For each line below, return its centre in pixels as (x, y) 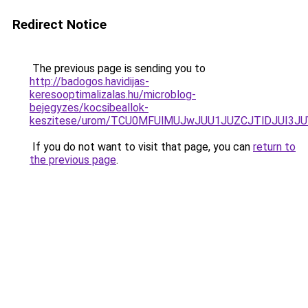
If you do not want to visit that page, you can (141, 147)
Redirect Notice (59, 24)
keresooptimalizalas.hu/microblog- (113, 95)
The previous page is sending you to (118, 68)
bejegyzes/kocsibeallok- (89, 108)
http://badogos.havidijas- (89, 81)
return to (274, 147)
